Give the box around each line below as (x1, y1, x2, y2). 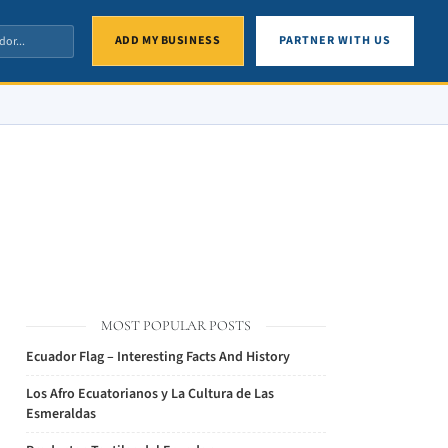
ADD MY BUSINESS (114, 32, 221, 49)
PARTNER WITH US (279, 32, 391, 49)
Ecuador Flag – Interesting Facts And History (26, 347, 290, 367)
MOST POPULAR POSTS (101, 317, 251, 334)
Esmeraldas (26, 404, 96, 424)
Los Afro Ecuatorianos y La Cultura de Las (26, 384, 274, 404)
